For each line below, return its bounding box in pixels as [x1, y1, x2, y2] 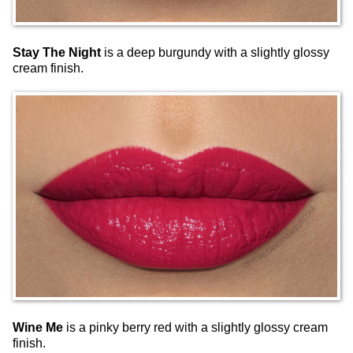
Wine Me [13, 320, 63, 334]
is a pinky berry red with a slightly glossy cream [63, 320, 328, 334]
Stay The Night [13, 46, 101, 60]
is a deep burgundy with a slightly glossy [101, 46, 329, 60]
